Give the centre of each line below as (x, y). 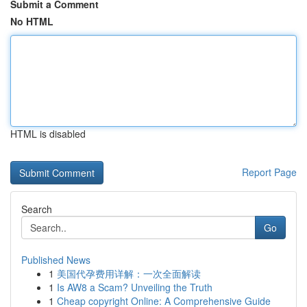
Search (37, 209)
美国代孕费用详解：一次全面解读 (129, 273)
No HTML (32, 21)
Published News (56, 260)
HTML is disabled (48, 134)
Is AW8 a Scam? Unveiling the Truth (135, 287)
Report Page (269, 172)
